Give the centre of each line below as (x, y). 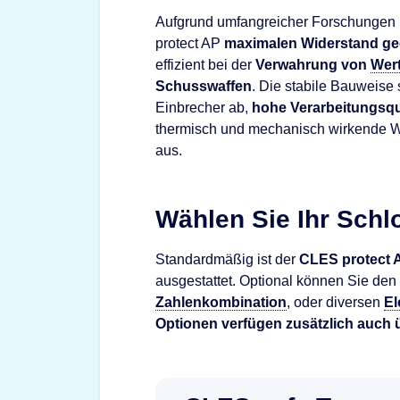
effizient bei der (205, 64)
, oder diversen (335, 302)
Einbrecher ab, (204, 107)
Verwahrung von (313, 64)
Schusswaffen (204, 86)
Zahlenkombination (221, 302)
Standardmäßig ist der (227, 259)
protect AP (190, 43)
